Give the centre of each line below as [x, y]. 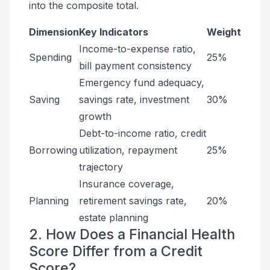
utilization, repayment [128, 150]
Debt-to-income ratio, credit [143, 133]
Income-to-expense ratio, [137, 49]
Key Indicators [114, 32]
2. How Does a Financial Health [132, 234]
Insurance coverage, [127, 184]
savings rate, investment [134, 99]
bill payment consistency [135, 66]
